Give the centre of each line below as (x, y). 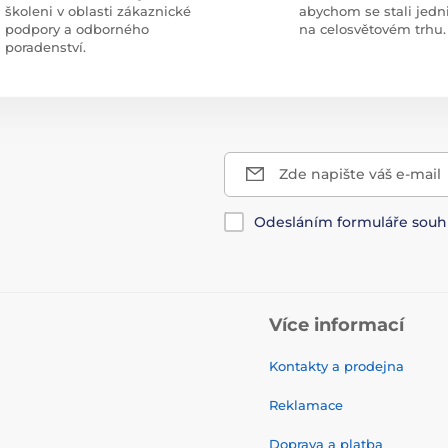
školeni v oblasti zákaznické (97, 10)
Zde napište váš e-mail (360, 173)
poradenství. (45, 46)
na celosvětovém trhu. (372, 28)
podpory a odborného (76, 28)
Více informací (336, 324)
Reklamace (306, 404)
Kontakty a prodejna (336, 365)
